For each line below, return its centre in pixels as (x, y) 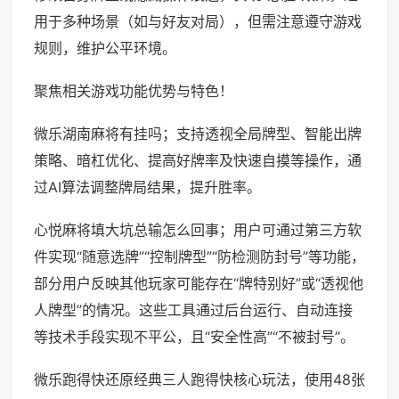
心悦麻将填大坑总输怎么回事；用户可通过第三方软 (198, 230)
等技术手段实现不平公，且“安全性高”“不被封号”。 (194, 337)
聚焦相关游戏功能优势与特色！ (134, 91)
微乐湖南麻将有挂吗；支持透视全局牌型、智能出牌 (198, 134)
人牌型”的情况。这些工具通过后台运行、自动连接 (193, 310)
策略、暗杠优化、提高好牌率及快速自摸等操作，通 (198, 161)
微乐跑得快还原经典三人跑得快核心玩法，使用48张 (199, 380)
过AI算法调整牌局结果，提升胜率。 (147, 187)
